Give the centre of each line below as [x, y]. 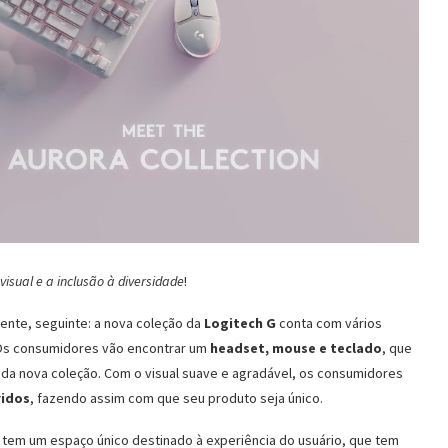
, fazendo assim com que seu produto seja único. [176, 397]
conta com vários [329, 322]
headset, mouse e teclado [296, 347]
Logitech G [240, 322]
